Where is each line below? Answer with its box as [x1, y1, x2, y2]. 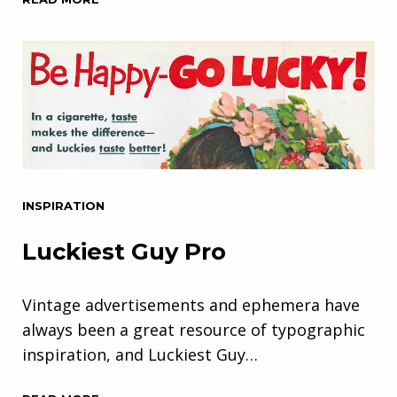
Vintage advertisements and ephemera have [22, 294, 360, 316]
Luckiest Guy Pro [22, 237, 226, 267]
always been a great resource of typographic [22, 319, 365, 341]
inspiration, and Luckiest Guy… [22, 344, 258, 366]
